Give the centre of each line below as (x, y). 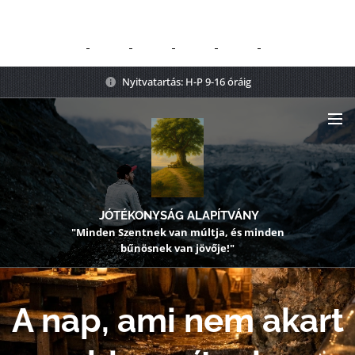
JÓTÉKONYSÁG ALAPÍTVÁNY (179, 216)
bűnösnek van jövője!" (177, 248)
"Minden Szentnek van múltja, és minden (177, 232)
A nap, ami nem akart (177, 321)
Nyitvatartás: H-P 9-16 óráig (186, 81)
